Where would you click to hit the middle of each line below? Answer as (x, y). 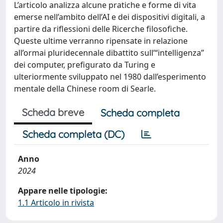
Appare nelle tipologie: (63, 191)
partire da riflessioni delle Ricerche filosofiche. (101, 29)
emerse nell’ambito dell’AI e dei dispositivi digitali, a (110, 17)
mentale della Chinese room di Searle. (85, 89)
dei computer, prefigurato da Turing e (85, 65)
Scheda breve (53, 112)
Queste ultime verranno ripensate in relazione (101, 41)
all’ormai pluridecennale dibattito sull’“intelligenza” (109, 53)
